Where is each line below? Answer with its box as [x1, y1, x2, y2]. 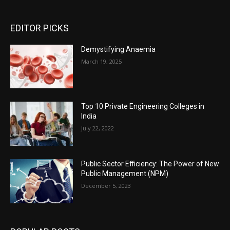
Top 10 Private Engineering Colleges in [81, 102, 205, 111]
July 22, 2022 [81, 124, 114, 132]
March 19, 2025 [81, 57, 122, 65]
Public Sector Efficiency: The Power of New [81, 160, 220, 168]
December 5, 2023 [81, 182, 131, 190]
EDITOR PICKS [10, 22, 69, 33]
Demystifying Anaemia [81, 45, 156, 53]
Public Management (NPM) [81, 169, 169, 178]
